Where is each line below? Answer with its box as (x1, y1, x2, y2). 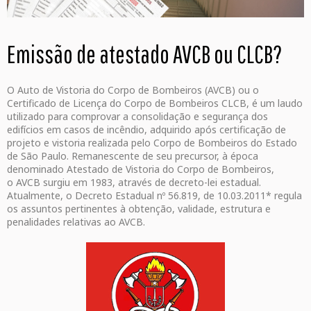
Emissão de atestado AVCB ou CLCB (7, 40, 273, 69)
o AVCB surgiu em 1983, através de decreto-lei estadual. (7, 176, 264, 190)
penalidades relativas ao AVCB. (7, 215, 145, 229)
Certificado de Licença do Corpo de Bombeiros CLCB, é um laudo (7, 96, 303, 110)
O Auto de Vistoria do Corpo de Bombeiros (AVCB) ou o (7, 83, 259, 97)
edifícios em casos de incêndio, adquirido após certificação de (7, 123, 286, 137)
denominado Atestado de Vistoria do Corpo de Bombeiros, (7, 162, 274, 176)
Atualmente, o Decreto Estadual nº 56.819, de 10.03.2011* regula (7, 189, 302, 203)
